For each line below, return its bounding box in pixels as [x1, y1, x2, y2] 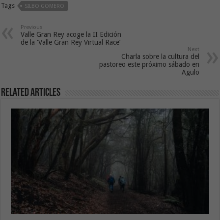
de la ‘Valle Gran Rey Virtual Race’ [21, 38, 121, 46]
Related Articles [1, 87, 61, 99]
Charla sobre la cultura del [121, 52, 199, 60]
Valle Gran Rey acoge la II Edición [21, 30, 122, 38]
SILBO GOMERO [25, 2, 65, 9]
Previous [21, 24, 43, 30]
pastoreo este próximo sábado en [99, 60, 199, 68]
